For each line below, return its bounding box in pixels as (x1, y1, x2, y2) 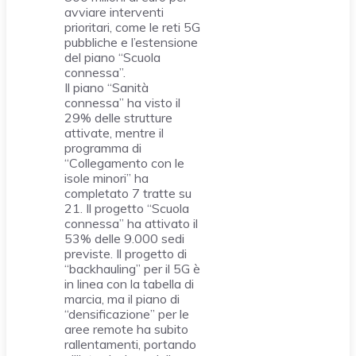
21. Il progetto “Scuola (64, 200, 189, 217)
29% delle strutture (64, 110, 172, 126)
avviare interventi (64, 4, 164, 21)
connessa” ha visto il (64, 95, 180, 111)
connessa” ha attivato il (64, 215, 198, 232)
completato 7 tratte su (64, 185, 192, 202)
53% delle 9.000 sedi (64, 230, 184, 247)
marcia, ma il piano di (64, 291, 180, 308)
